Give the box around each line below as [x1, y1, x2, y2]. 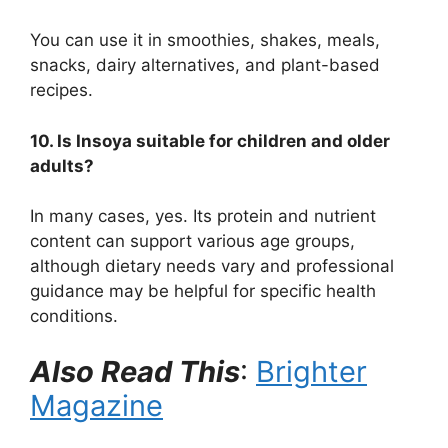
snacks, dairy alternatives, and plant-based [30, 55, 380, 76]
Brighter [256, 353, 367, 389]
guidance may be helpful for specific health [30, 281, 376, 302]
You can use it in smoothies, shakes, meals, [30, 30, 380, 51]
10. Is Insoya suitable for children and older [30, 130, 390, 151]
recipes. [30, 80, 93, 101]
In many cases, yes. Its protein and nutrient [30, 206, 376, 227]
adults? [30, 155, 94, 176]
